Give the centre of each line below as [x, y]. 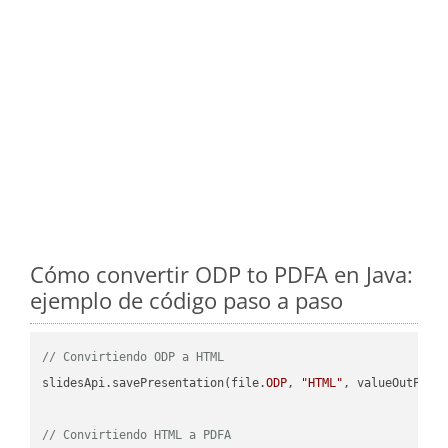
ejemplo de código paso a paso [186, 299]
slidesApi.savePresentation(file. [154, 382]
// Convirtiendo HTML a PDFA [137, 434]
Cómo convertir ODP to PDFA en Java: [221, 273]
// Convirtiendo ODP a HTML [133, 356]
